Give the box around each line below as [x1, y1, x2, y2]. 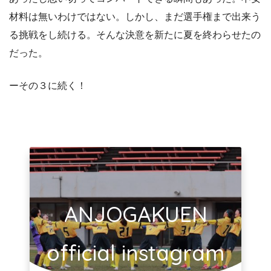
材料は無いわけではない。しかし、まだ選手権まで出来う [9, 11, 261, 22]
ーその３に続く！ [9, 80, 87, 91]
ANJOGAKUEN [64, 201, 207, 228]
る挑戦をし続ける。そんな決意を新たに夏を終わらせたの [9, 29, 261, 40]
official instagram [47, 240, 224, 267]
